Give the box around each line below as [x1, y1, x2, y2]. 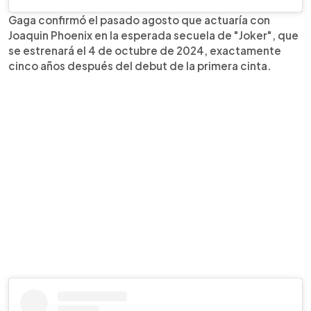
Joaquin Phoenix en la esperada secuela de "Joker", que [8, 28, 299, 42]
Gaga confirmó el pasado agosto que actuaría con [8, 12, 270, 26]
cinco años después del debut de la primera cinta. [8, 58, 271, 72]
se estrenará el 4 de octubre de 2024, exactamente [8, 43, 281, 57]
